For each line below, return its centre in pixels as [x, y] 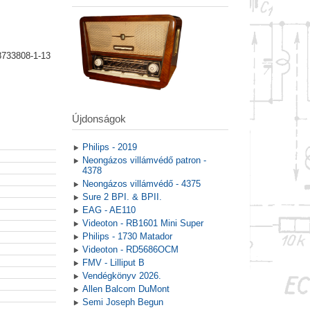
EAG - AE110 [109, 210]
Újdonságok [99, 119]
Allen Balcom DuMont [126, 289]
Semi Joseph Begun [122, 302]
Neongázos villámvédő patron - [144, 161]
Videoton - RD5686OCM [130, 250]
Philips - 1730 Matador [127, 237]
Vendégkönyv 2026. [121, 276]
